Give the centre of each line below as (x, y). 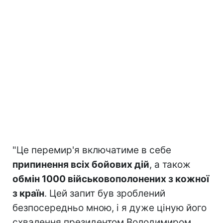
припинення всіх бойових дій (81, 164)
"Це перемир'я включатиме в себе (92, 150)
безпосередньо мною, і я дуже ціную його (110, 208)
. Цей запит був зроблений (105, 193)
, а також (170, 164)
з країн (28, 193)
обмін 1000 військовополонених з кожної (111, 179)
